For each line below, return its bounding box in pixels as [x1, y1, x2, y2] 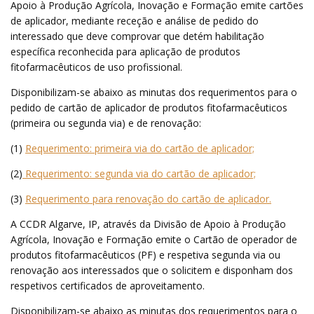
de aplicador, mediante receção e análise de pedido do [11, 13, 259, 27]
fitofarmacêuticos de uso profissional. [11, 60, 182, 74]
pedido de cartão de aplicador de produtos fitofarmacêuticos [11, 100, 287, 114]
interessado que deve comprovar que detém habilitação [11, 29, 264, 43]
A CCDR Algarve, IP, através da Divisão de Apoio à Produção [11, 217, 286, 231]
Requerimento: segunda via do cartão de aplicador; [22, 166, 256, 180]
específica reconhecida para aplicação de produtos [11, 44, 240, 58]
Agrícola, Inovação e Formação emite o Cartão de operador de [11, 232, 297, 246]
